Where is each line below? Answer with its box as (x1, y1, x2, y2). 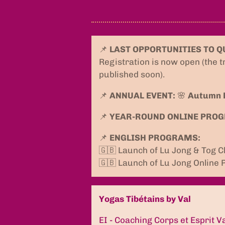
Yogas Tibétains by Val (99, 193, 191, 204)
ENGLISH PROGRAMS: (109, 132, 200, 143)
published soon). (99, 69, 165, 79)
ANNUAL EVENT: (109, 90, 175, 100)
